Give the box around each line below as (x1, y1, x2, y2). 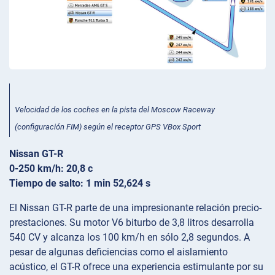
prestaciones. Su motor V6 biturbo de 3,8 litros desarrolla (9, 216, 254, 228)
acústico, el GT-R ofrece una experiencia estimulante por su (9, 260, 263, 273)
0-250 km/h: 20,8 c (9, 162, 93, 174)
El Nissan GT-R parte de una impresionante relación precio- (9, 201, 261, 214)
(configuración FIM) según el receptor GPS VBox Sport (15, 122, 201, 131)
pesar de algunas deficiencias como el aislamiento (9, 246, 228, 258)
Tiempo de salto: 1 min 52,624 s (9, 177, 150, 189)
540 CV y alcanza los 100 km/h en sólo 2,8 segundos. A (9, 231, 250, 243)
